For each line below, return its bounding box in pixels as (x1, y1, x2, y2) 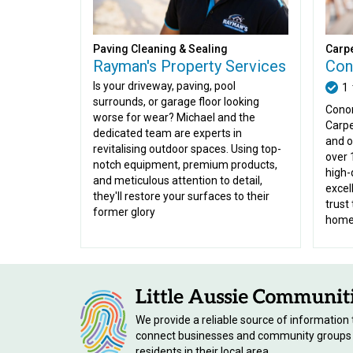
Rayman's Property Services (93, 57, 286, 76)
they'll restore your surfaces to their (93, 190, 269, 203)
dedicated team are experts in (93, 127, 242, 139)
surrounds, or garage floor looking (93, 95, 259, 108)
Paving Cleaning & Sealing (93, 43, 228, 55)
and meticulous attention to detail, (93, 174, 262, 187)
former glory (93, 206, 155, 218)
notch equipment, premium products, (93, 158, 277, 171)
